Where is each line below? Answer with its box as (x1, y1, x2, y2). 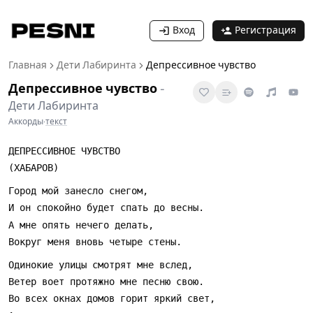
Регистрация (235, 24, 296, 36)
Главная (8, 59, 47, 71)
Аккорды (8, 117, 43, 126)
